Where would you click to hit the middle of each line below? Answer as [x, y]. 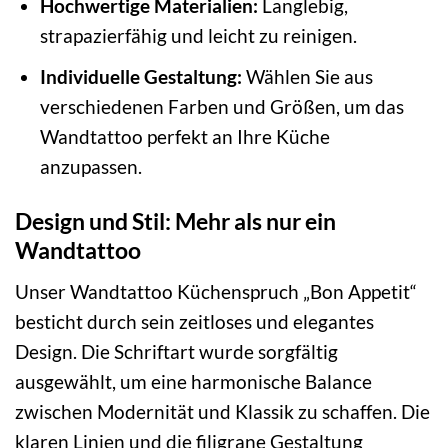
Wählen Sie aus [307, 77]
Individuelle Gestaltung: [140, 77]
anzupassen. [90, 167]
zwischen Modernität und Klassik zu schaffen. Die [222, 411]
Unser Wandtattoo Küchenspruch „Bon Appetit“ [216, 291]
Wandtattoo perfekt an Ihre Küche [184, 137]
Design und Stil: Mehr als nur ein [175, 221]
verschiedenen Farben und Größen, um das [221, 107]
